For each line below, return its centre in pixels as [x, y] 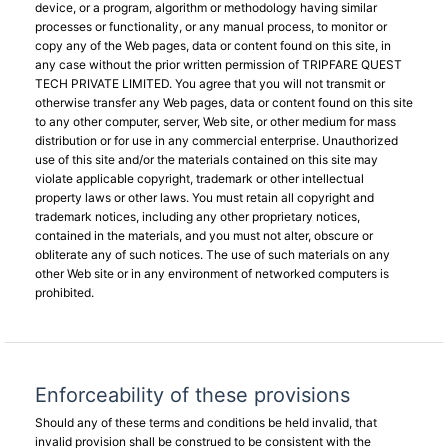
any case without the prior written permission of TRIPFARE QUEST [218, 64]
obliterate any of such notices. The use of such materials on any [212, 254]
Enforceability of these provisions [192, 395]
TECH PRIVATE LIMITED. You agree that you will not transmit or [210, 83]
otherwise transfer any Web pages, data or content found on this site [224, 102]
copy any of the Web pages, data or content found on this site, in [213, 45]
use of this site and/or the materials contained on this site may [206, 159]
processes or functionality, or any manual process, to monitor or [211, 26]
